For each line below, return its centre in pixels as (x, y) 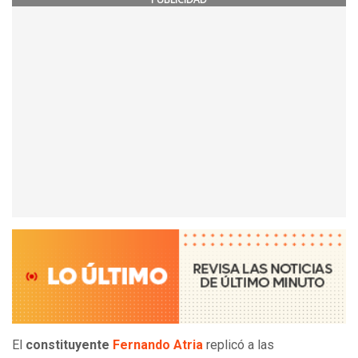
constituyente (69, 345)
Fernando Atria (158, 345)
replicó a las (240, 345)
